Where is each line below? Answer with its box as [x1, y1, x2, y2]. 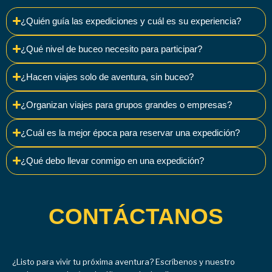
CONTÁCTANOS [49, 203, 223, 229]
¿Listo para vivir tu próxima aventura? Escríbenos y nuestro [12, 256, 235, 267]
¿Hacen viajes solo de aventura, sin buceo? [21, 72, 194, 82]
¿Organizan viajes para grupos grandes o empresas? [21, 100, 233, 110]
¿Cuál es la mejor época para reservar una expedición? [21, 127, 240, 138]
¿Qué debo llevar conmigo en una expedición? [21, 155, 205, 166]
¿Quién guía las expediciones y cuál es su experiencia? [21, 16, 242, 26]
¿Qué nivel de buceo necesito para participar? [21, 44, 203, 54]
